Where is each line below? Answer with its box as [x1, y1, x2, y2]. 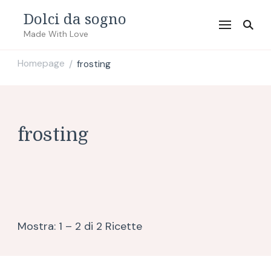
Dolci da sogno [24, 8, 126, 28]
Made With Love [24, 28, 88, 39]
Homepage [18, 57, 65, 70]
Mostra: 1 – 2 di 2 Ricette [18, 219, 142, 233]
